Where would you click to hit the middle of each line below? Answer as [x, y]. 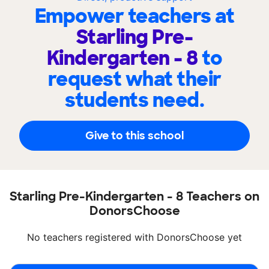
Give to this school [134, 135]
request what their [134, 80]
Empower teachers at [134, 17]
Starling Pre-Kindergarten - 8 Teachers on [134, 197]
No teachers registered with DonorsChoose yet [134, 237]
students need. [134, 101]
